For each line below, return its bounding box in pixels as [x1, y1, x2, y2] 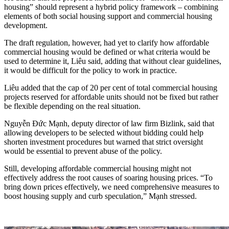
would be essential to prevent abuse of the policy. [4, 147, 162, 156]
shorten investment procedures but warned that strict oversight [4, 138, 203, 147]
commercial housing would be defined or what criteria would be [4, 48, 210, 57]
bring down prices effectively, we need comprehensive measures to [4, 182, 219, 192]
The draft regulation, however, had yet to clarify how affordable [4, 38, 209, 48]
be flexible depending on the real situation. [4, 102, 141, 111]
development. [4, 21, 48, 30]
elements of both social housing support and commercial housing [4, 12, 212, 21]
